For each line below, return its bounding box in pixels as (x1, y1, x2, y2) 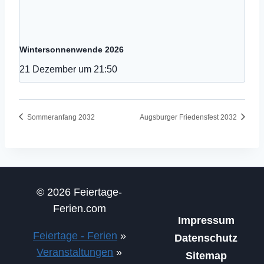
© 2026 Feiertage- (37, 186, 123, 199)
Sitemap (185, 249, 227, 262)
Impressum (177, 214, 235, 227)
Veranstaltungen (37, 246, 114, 259)
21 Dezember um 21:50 (19, 64, 117, 75)
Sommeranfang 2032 (25, 113, 95, 121)
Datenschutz (174, 232, 238, 245)
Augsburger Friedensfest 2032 (140, 113, 239, 121)
